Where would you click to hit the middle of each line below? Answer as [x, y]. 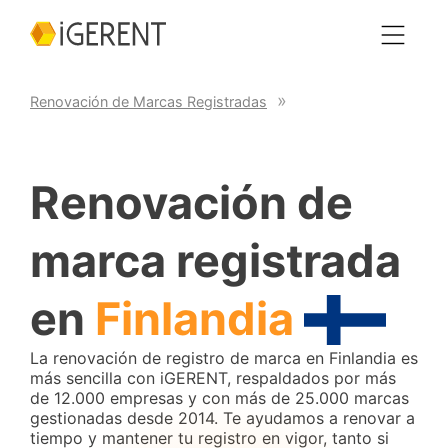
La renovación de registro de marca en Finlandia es [224, 358]
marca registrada [215, 260]
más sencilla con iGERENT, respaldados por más [213, 378]
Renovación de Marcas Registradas [148, 101]
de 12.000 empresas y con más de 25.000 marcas [219, 398]
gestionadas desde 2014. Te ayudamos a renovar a [222, 418]
